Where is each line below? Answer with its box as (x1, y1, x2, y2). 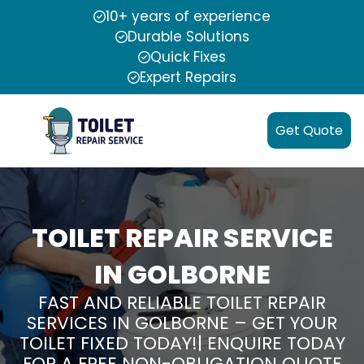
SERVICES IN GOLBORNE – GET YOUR (27, 310, 337, 336)
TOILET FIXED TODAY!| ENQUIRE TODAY (19, 330, 345, 356)
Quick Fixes (150, 47, 226, 67)
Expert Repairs (140, 67, 236, 87)
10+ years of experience (106, 6, 271, 26)
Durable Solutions (127, 27, 249, 46)
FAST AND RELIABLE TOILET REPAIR (38, 289, 326, 315)
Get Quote (275, 121, 343, 141)
